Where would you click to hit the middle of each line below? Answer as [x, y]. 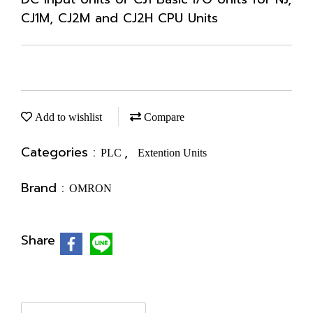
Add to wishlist [67, 117]
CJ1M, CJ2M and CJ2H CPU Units [119, 18]
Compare [163, 117]
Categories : [61, 152]
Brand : [45, 188]
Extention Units [172, 153]
